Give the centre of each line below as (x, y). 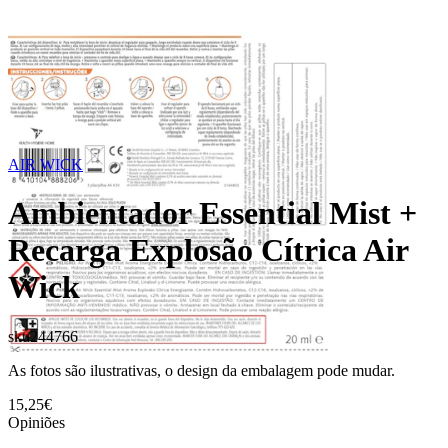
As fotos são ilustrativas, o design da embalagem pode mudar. (201, 370)
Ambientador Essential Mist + (212, 213)
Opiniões (36, 422)
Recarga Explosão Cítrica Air (208, 250)
